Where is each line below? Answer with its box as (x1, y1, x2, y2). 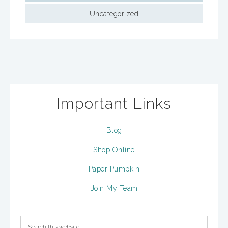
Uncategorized (89, 9, 139, 18)
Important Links (56, 94, 172, 112)
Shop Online (93, 145, 135, 154)
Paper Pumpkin (88, 164, 140, 173)
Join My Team (90, 184, 138, 192)
